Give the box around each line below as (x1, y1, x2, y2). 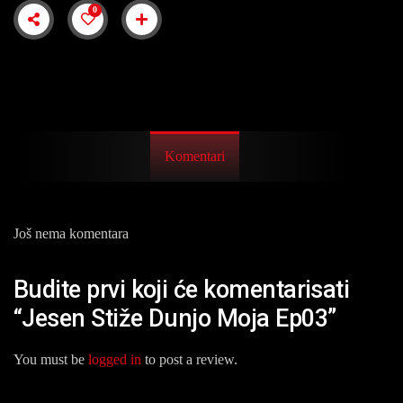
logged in (88, 351, 141, 367)
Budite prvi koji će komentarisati (13, 275, 350, 305)
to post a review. (141, 351, 237, 367)
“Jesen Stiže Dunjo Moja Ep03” (13, 304, 336, 334)
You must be (13, 351, 88, 367)
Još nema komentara (13, 225, 129, 241)
